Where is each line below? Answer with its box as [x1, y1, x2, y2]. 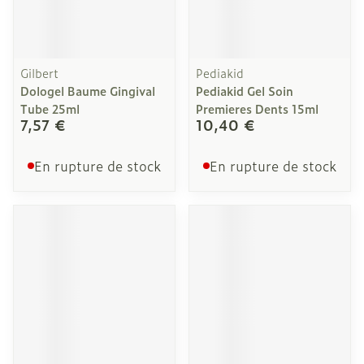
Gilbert [20, 64, 58, 81]
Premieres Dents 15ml [196, 100, 318, 117]
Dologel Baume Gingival [20, 82, 155, 99]
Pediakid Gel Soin [196, 82, 293, 99]
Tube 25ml [20, 100, 80, 117]
